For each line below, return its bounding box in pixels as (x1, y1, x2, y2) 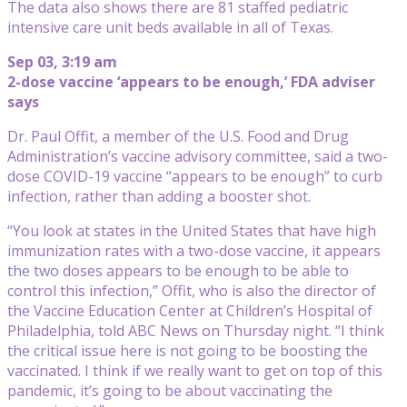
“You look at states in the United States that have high (7, 220, 376, 241)
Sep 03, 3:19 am (7, 51, 117, 72)
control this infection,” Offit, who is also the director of (7, 280, 376, 301)
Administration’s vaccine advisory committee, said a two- (7, 145, 388, 166)
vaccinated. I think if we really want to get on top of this (7, 360, 382, 381)
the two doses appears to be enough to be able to (7, 260, 349, 281)
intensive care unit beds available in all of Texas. (7, 16, 333, 37)
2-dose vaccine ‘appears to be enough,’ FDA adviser (7, 71, 375, 92)
